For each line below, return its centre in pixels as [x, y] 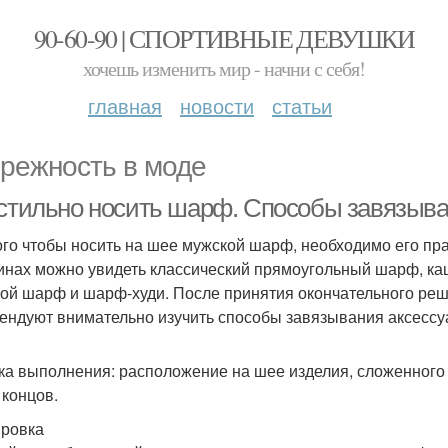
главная [125, 105]
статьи [302, 105]
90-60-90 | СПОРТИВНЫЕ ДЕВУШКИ [224, 38]
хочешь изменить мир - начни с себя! [224, 68]
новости [217, 105]
